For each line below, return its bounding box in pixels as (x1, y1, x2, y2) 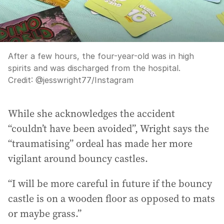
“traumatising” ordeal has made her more (8, 136, 192, 151)
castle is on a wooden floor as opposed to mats (8, 191, 215, 206)
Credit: (8, 75, 35, 85)
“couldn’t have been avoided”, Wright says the (8, 121, 209, 136)
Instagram (94, 75, 133, 85)
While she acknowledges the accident (8, 106, 175, 121)
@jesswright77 (35, 75, 91, 85)
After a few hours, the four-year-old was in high (8, 51, 194, 61)
